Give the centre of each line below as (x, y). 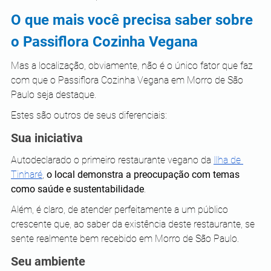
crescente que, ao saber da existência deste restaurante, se (134, 224)
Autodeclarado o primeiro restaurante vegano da (112, 160)
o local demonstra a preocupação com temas (144, 174)
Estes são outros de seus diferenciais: (89, 115)
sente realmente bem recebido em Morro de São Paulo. (125, 238)
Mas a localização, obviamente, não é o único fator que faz (133, 65)
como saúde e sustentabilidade (77, 189)
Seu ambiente (48, 261)
